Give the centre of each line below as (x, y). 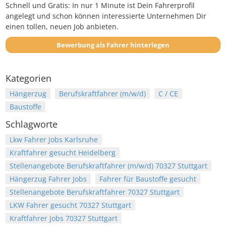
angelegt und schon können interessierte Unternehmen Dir (106, 16)
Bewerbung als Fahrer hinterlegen (138, 45)
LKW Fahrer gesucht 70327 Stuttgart (70, 205)
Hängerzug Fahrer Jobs (48, 179)
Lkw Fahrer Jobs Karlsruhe (54, 140)
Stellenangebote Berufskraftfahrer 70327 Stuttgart (95, 192)
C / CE (168, 94)
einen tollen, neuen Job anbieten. (62, 27)
